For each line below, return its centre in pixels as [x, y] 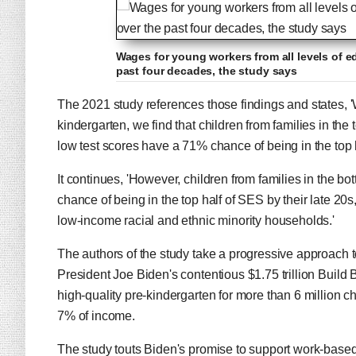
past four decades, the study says [207, 71]
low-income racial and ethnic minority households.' [196, 221]
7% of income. [98, 316]
